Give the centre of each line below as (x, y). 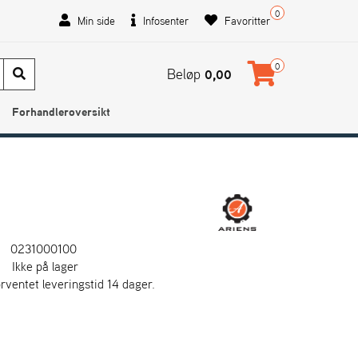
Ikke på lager (46, 266)
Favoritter (246, 21)
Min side (95, 21)
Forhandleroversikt (61, 111)
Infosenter (164, 21)
